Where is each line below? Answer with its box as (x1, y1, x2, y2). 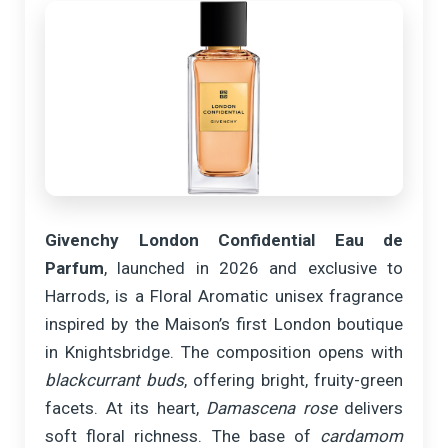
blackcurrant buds (45, 370, 184, 391)
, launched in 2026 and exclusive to (104, 258, 403, 279)
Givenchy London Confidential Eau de (45, 230, 403, 251)
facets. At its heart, (45, 398, 206, 419)
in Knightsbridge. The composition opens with (45, 342, 403, 363)
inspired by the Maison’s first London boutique (45, 314, 403, 335)
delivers (336, 398, 403, 419)
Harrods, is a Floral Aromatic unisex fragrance (45, 286, 403, 307)
